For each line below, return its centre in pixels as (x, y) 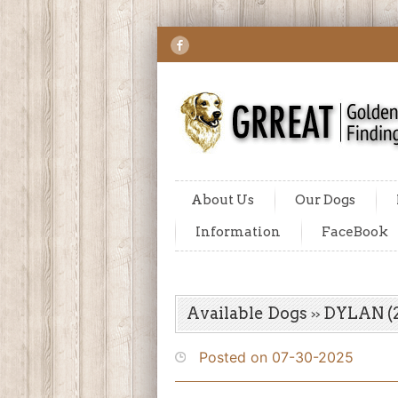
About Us (223, 200)
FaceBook (355, 232)
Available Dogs (247, 313)
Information (238, 232)
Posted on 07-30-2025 (270, 357)
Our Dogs (325, 200)
